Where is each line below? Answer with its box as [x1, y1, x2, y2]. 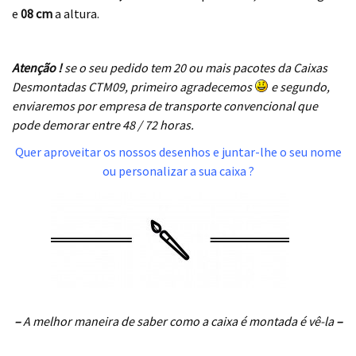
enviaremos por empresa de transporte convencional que [12, 97, 318, 114]
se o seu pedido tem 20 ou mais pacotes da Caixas [64, 59, 327, 75]
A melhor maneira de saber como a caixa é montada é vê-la [20, 312, 336, 329]
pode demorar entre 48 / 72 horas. [12, 116, 194, 133]
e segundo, [269, 78, 331, 95]
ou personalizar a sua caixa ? [102, 162, 254, 179]
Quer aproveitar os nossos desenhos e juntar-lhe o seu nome [14, 143, 342, 160]
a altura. [52, 5, 99, 21]
